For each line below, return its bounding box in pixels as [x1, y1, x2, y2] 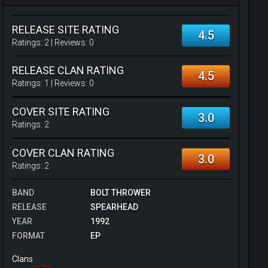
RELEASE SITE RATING [12, 23, 119, 36]
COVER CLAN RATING [12, 147, 114, 159]
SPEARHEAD [90, 202, 139, 212]
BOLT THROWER [90, 188, 151, 197]
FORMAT [12, 231, 45, 240]
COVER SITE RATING [12, 105, 109, 118]
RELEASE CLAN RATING [12, 64, 124, 77]
